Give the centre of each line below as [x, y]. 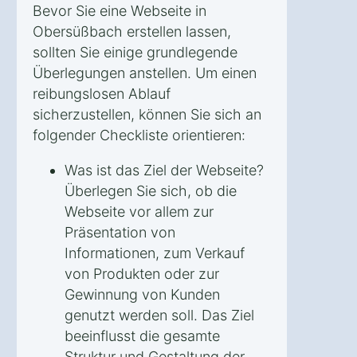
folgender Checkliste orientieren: [139, 135]
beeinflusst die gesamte [142, 335]
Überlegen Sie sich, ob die [151, 190]
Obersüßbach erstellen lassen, [132, 31]
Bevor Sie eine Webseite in [120, 10]
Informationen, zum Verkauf [155, 253]
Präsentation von [120, 232]
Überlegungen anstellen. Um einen [145, 73]
